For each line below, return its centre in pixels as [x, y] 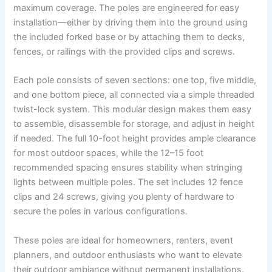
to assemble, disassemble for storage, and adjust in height [134, 124]
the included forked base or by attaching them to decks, [129, 37]
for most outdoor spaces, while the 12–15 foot [109, 153]
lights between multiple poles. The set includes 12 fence [128, 182]
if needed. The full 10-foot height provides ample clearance [135, 139]
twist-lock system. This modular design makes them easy [133, 110]
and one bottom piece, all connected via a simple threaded [134, 95]
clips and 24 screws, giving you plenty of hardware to [124, 197]
